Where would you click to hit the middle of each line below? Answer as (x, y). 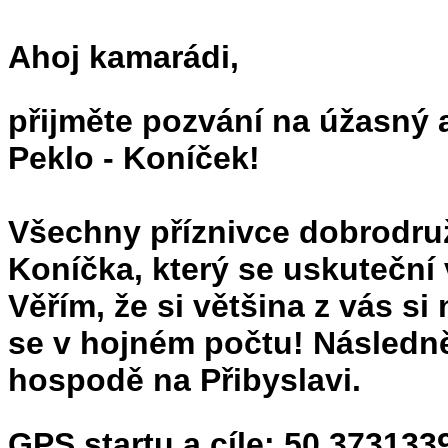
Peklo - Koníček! (134, 158)
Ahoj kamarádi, (123, 57)
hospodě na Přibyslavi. (184, 380)
